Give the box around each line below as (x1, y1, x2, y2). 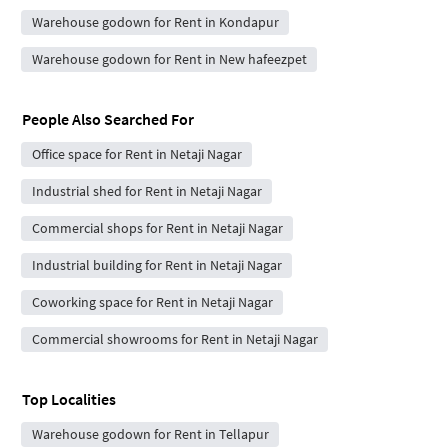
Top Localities (22, 388, 116, 409)
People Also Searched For (22, 108, 194, 129)
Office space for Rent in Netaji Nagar (31, 144, 242, 163)
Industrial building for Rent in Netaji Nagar (31, 255, 282, 274)
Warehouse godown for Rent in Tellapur (31, 424, 269, 443)
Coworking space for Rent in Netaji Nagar (31, 292, 273, 311)
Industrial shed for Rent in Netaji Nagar (31, 181, 262, 200)
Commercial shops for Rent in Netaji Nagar (31, 218, 283, 237)
